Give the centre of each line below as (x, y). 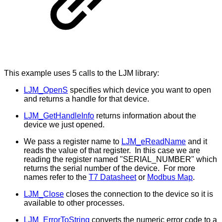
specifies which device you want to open (139, 90)
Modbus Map (170, 177)
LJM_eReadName (154, 142)
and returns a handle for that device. (86, 99)
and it (196, 142)
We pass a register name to (73, 142)
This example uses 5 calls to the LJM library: (82, 73)
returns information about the (145, 116)
